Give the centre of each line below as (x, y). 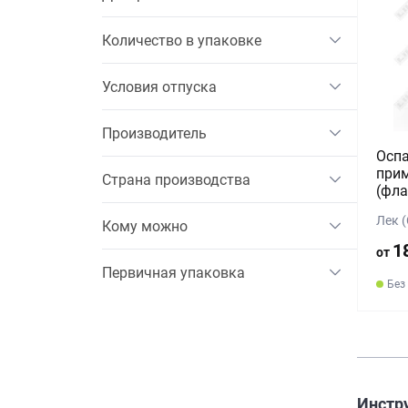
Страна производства (176, 179)
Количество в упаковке (182, 40)
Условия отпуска (159, 87)
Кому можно (145, 226)
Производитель (154, 133)
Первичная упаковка (173, 272)
